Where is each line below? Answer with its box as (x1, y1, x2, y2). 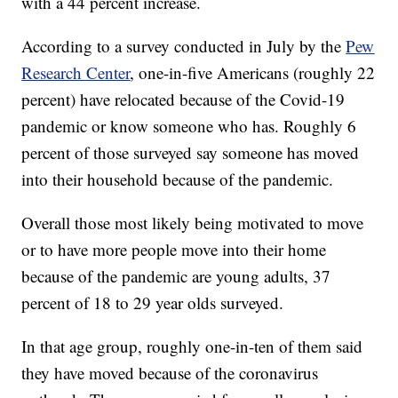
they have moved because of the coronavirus (21, 362, 319, 385)
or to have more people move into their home (21, 238, 327, 261)
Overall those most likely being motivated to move (21, 211, 364, 235)
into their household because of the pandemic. (21, 168, 334, 191)
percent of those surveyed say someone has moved (21, 141, 360, 164)
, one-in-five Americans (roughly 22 (130, 61, 376, 84)
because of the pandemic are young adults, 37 (21, 265, 331, 288)
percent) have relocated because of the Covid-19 (21, 88, 346, 111)
